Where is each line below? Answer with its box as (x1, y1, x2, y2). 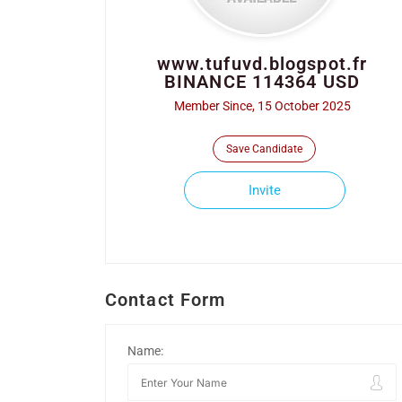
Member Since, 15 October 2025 (173, 99, 351, 113)
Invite (248, 182, 281, 198)
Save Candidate (226, 143, 302, 155)
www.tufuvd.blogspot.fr (156, 53, 368, 74)
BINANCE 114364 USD (164, 71, 360, 92)
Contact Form (105, 289, 226, 310)
